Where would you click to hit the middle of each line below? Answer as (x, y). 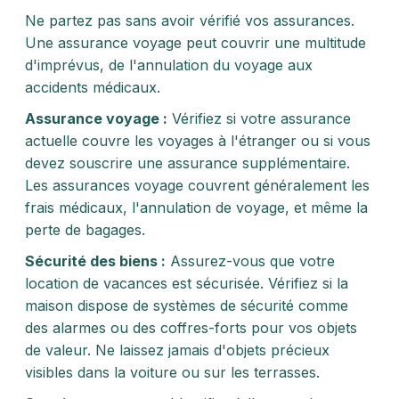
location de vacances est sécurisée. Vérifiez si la (187, 283)
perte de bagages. (85, 230)
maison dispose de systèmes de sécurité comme (187, 305)
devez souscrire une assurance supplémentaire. (187, 163)
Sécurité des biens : (95, 261)
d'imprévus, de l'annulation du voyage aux (169, 65)
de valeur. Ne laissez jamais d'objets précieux (177, 350)
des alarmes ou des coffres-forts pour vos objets (191, 328)
